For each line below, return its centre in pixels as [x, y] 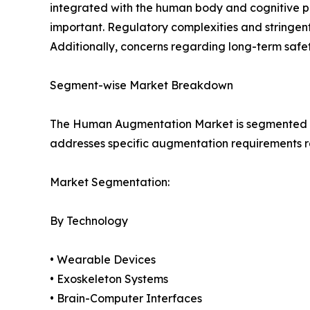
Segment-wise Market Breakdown [142, 85]
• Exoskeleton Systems [109, 279]
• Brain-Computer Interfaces [126, 299]
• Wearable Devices [103, 260]
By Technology [89, 221]
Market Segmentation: [110, 182]
